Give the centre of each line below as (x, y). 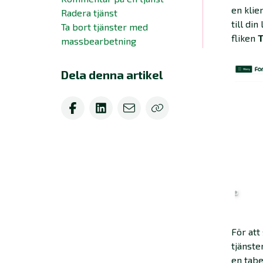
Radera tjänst (89, 13)
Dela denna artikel (112, 75)
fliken (245, 38)
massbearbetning (99, 41)
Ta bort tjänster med (104, 27)
